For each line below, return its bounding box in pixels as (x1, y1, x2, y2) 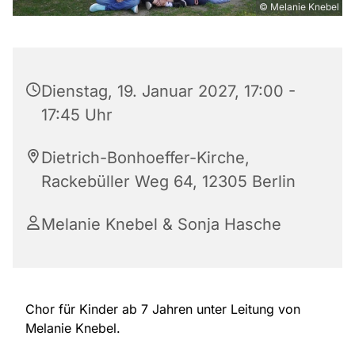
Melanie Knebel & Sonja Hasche (41, 215, 281, 235)
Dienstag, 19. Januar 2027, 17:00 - (41, 82, 296, 101)
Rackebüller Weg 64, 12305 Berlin (41, 172, 296, 192)
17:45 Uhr (41, 105, 113, 125)
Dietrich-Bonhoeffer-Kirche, (41, 148, 250, 168)
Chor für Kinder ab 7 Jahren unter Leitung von (25, 301, 300, 318)
